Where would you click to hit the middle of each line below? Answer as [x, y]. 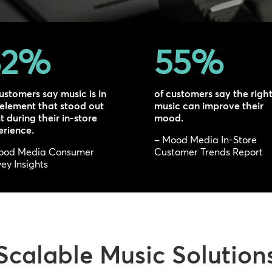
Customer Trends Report [208, 152]
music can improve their [209, 106]
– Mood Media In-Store [205, 140]
